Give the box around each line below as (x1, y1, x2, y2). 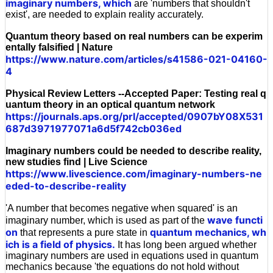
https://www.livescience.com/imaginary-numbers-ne (5, 167, 262, 180)
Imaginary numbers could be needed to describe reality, (5, 145, 261, 156)
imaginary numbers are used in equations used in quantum (5, 250, 258, 261)
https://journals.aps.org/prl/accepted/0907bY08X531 (5, 110, 263, 122)
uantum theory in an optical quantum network (5, 99, 215, 110)
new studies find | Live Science (5, 156, 147, 167)
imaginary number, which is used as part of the (5, 214, 207, 225)
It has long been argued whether (115, 239, 257, 250)
